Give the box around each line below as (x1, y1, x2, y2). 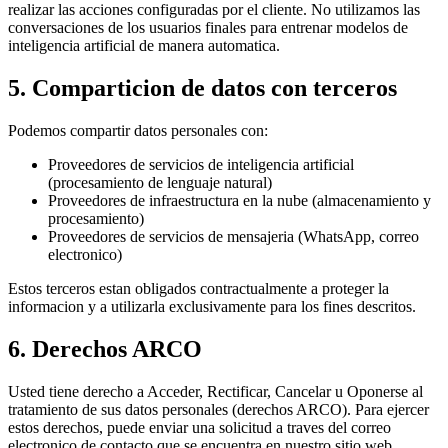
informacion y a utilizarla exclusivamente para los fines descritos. (8, 297, 416, 315)
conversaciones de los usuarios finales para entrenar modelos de (8, 19, 408, 37)
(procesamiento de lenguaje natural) (48, 173, 272, 191)
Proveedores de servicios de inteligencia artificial (48, 155, 354, 173)
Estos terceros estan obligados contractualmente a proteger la (8, 279, 389, 297)
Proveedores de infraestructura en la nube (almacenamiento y (48, 191, 431, 209)
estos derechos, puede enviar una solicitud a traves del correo (8, 418, 391, 436)
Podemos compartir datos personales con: (8, 121, 268, 139)
